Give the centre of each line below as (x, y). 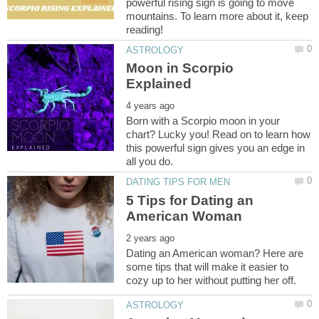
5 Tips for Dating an (190, 200)
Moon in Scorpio (180, 68)
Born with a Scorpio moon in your (203, 121)
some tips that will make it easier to (208, 266)
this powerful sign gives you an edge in (216, 148)
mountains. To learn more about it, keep (218, 16)
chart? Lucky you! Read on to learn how (219, 135)
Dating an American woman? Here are (215, 253)
